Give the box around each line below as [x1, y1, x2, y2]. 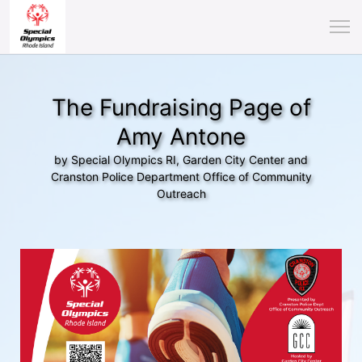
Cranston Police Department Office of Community [50, 170, 312, 183]
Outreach [156, 187, 206, 200]
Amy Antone [116, 123, 246, 150]
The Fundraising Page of [51, 94, 311, 121]
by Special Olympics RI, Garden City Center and [54, 153, 308, 166]
